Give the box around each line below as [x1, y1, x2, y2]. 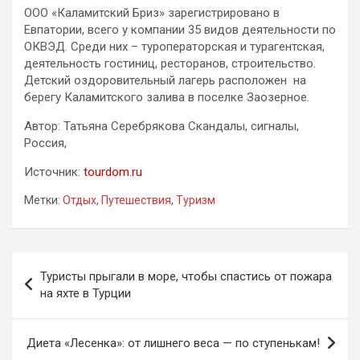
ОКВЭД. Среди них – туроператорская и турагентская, [24, 39, 325, 55]
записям [11, 304, 94, 328]
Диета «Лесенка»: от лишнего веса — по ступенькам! [27, 336, 320, 351]
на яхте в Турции [40, 286, 131, 301]
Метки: [24, 194, 60, 207]
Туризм [176, 194, 215, 207]
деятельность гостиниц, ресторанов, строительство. [24, 56, 316, 72]
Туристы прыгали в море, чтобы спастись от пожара [40, 269, 332, 284]
